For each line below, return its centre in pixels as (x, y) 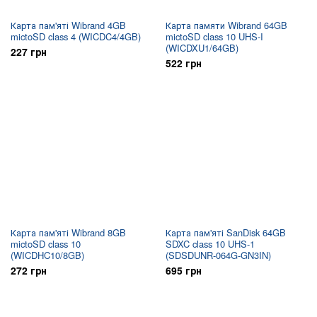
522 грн (184, 63)
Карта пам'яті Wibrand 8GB (68, 232)
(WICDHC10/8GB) (47, 255)
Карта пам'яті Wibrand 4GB (68, 25)
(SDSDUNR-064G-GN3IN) (218, 255)
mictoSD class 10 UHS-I (214, 36)
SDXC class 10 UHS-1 (210, 244)
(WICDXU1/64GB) (202, 48)
